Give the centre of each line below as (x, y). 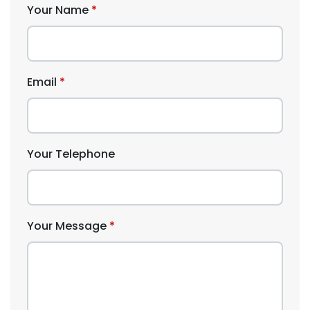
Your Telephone (71, 154)
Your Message (67, 226)
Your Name (58, 10)
